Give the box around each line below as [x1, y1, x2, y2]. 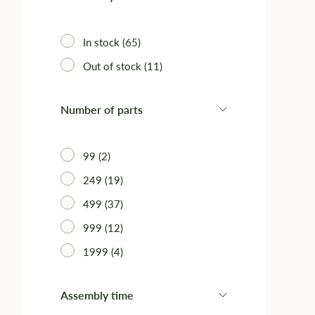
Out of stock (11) [83, 60, 162, 72]
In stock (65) [83, 36, 141, 49]
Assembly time [60, 288, 134, 302]
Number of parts [60, 103, 143, 116]
